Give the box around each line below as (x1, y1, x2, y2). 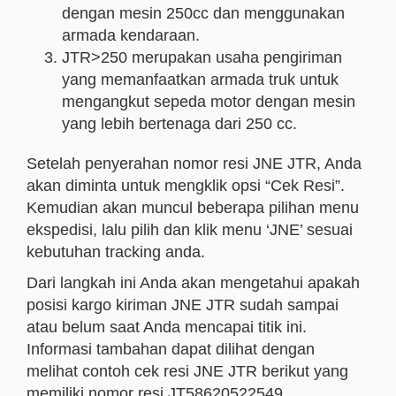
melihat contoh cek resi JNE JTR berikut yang (27, 362, 348, 380)
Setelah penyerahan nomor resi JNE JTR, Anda (27, 155, 362, 172)
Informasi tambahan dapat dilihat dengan (27, 340, 315, 358)
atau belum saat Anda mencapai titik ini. (27, 318, 307, 336)
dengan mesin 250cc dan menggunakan (62, 4, 345, 22)
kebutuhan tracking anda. (27, 243, 205, 261)
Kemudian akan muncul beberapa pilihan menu (27, 199, 359, 217)
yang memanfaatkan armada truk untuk (62, 71, 339, 88)
